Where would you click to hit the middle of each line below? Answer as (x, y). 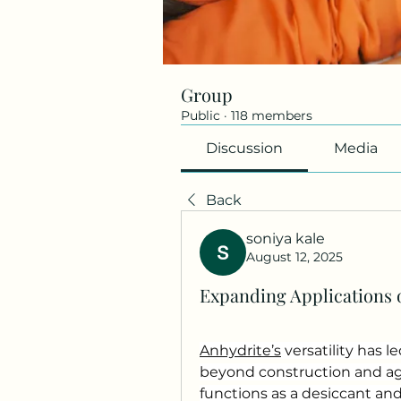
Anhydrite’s (240, 350)
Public (200, 115)
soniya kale (286, 238)
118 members (272, 115)
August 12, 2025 (294, 256)
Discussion (245, 148)
